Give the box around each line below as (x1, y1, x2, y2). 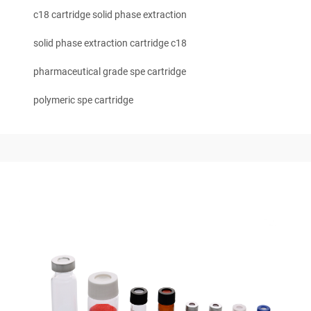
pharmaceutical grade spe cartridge (33, 66, 186, 77)
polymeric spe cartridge (33, 94, 133, 106)
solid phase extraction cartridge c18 (33, 37, 187, 49)
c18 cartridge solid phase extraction (33, 9, 187, 20)
